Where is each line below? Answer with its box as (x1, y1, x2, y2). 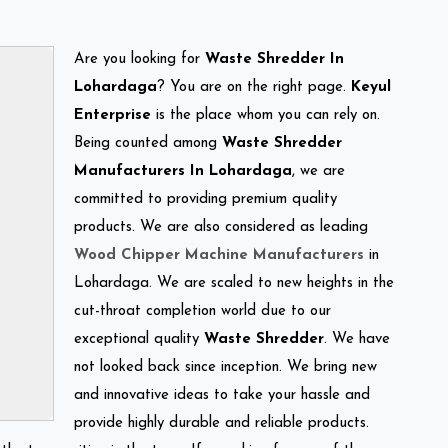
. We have (324, 331, 390, 347)
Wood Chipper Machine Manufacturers (74, 247, 364, 263)
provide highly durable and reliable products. (74, 415, 369, 431)
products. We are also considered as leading (74, 219, 368, 235)
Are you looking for (74, 51, 205, 67)
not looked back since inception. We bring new (74, 359, 377, 375)
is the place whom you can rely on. (151, 107, 380, 123)
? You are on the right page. (157, 79, 351, 95)
